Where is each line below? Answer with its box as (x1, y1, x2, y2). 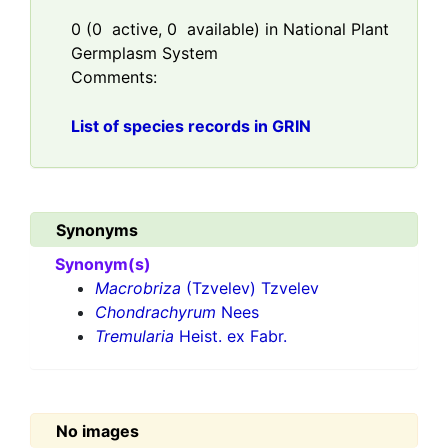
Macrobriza (95, 278, 181, 298)
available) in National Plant (177, 19, 389, 39)
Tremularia (95, 326, 174, 346)
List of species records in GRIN (71, 116, 311, 136)
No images (56, 421, 139, 441)
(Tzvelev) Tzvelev (181, 278, 319, 298)
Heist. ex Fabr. (174, 326, 287, 346)
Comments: (71, 67, 157, 87)
